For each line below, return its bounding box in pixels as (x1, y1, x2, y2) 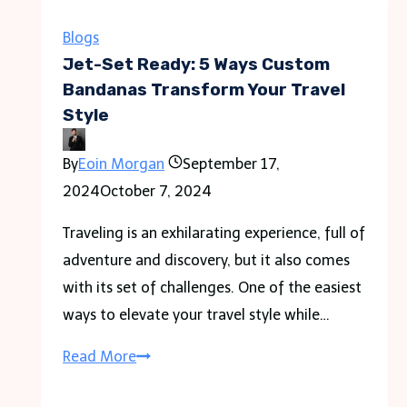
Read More (63, 347, 137, 365)
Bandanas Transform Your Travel (63, 79, 346, 100)
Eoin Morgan (78, 154, 165, 173)
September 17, (183, 154, 281, 173)
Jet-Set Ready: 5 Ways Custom (63, 54, 331, 74)
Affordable (135, 24, 210, 42)
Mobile (135, 51, 183, 69)
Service (135, 78, 184, 96)
